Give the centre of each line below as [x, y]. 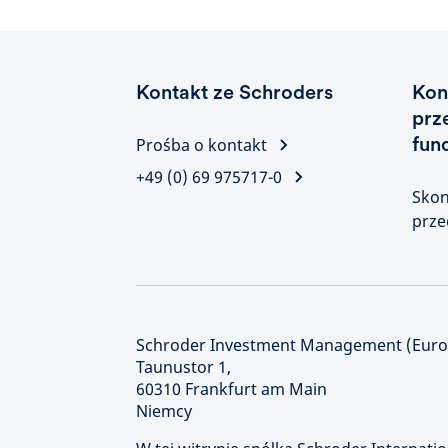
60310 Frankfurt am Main [231, 389]
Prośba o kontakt [201, 145]
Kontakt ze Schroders [234, 92]
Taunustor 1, [183, 367]
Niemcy [164, 411]
